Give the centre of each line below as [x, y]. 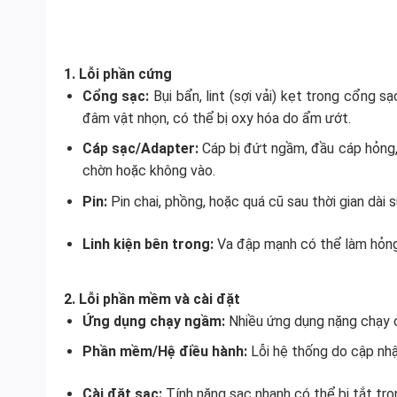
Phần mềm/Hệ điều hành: [164, 352]
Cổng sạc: [116, 96]
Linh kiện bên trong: [148, 244]
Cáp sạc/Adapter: [140, 149]
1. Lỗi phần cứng [118, 74]
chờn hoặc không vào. [148, 171]
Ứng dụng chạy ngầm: [153, 321]
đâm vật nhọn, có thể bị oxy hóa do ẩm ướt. [216, 118]
